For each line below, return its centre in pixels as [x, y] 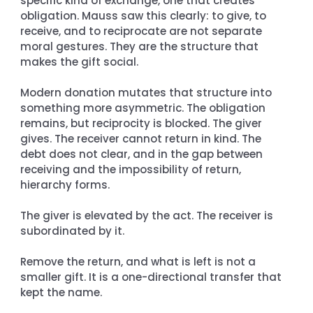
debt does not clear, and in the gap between [143, 154]
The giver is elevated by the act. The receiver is [148, 215]
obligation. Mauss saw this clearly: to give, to [145, 15]
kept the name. [61, 292]
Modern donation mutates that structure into [148, 92]
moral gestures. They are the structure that [141, 46]
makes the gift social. [80, 61]
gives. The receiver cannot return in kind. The [143, 138]
